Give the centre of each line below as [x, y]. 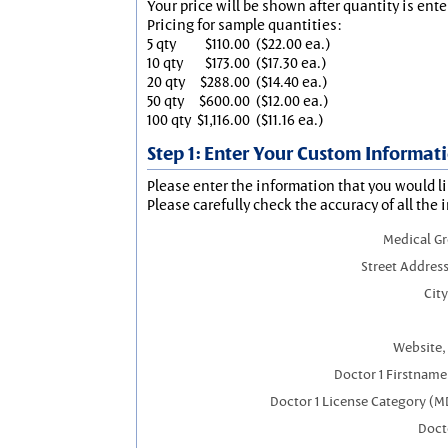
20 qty [166, 81]
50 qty [165, 100]
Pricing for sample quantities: [244, 24]
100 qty [169, 119]
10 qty [165, 62]
